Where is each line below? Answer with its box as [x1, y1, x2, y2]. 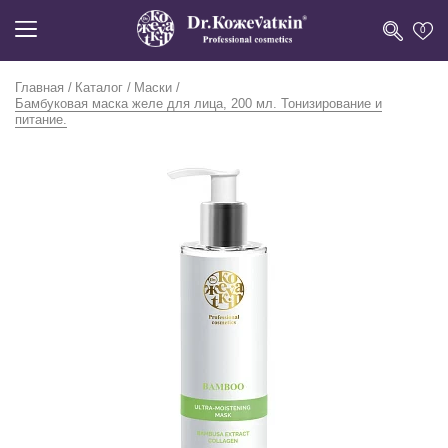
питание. [15, 112, 67, 127]
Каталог [75, 80, 123, 95]
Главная [15, 80, 64, 95]
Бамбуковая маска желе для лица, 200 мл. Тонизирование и [15, 96, 382, 111]
